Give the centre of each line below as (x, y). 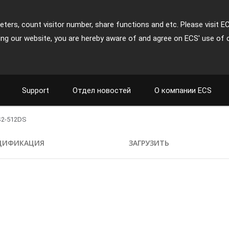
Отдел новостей (102, 90)
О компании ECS (183, 90)
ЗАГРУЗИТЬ (149, 143)
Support (36, 90)
